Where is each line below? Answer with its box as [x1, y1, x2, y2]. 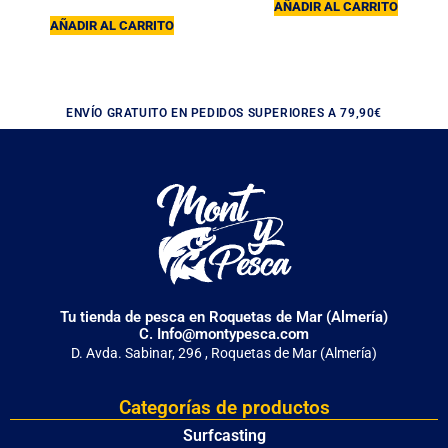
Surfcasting [182, 425, 266, 445]
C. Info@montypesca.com [139, 324, 309, 343]
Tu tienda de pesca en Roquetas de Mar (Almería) [60, 307, 388, 326]
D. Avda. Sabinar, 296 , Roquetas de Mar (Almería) [71, 344, 377, 361]
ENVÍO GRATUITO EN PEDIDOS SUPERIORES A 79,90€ [66, 105, 382, 120]
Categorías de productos [118, 395, 330, 419]
